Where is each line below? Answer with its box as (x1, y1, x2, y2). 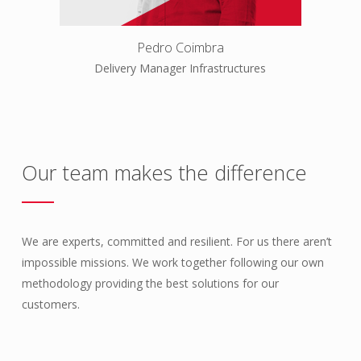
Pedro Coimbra (136, 39, 224, 57)
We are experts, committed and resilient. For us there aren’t (22, 234, 333, 250)
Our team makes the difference (22, 159, 308, 187)
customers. (22, 297, 81, 313)
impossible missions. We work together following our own (22, 255, 325, 271)
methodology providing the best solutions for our (22, 276, 280, 292)
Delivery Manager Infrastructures (94, 60, 267, 77)
